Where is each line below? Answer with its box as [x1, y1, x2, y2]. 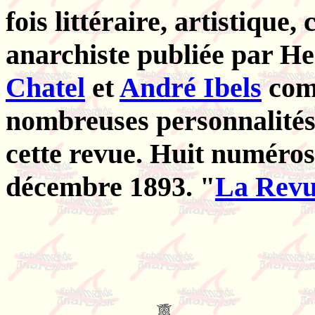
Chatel [6, 71, 85, 103]
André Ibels [120, 71, 262, 103]
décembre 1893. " [6, 170, 215, 202]
